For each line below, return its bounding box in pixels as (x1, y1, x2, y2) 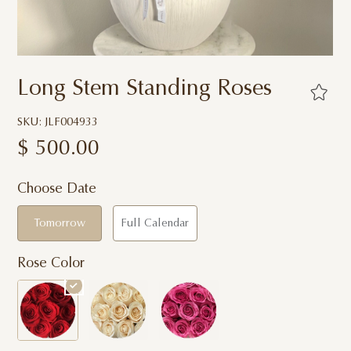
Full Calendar (121, 217, 190, 230)
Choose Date (17, 183, 97, 197)
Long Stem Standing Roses (17, 78, 273, 102)
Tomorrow (34, 217, 86, 230)
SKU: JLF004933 (17, 116, 99, 128)
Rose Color (17, 256, 85, 271)
